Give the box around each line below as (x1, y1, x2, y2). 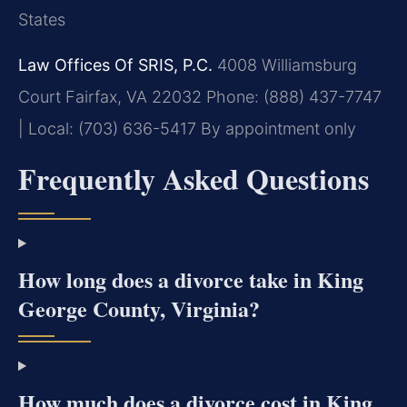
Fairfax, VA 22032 (61, 86, 202, 106)
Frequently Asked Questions (18, 157, 369, 201)
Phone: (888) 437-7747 (202, 86, 382, 106)
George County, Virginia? (18, 293, 260, 325)
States (18, 10, 65, 30)
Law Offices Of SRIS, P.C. (18, 55, 213, 74)
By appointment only (196, 118, 356, 138)
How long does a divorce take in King (18, 263, 363, 296)
